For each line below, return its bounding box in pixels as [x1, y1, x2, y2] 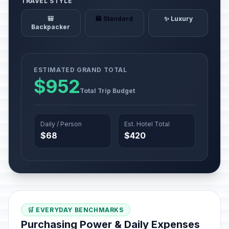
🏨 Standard [96, 15, 133, 22]
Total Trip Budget [80, 87, 135, 95]
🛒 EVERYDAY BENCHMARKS [28, 206, 124, 214]
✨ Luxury [164, 15, 193, 22]
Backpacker [31, 23, 71, 31]
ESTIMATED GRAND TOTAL [34, 66, 127, 74]
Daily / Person [40, 120, 82, 128]
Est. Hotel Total [124, 120, 170, 128]
